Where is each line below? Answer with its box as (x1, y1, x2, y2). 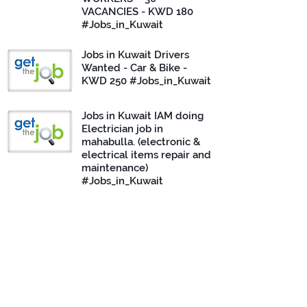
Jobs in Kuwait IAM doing (82, 110, 204, 122)
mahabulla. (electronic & (82, 136, 200, 148)
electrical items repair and (82, 149, 211, 161)
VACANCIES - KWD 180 (82, 5, 193, 18)
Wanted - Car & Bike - (82, 62, 187, 74)
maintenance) (82, 162, 148, 174)
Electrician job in (82, 123, 163, 135)
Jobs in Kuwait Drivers (82, 49, 189, 61)
